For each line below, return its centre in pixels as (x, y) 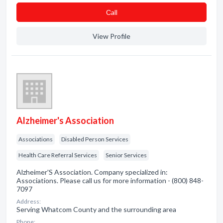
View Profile (111, 36)
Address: (29, 201)
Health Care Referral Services (58, 155)
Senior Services (126, 155)
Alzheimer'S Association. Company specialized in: (92, 172)
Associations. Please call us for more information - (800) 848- (110, 180)
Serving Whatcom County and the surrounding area (96, 209)
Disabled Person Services (95, 139)
